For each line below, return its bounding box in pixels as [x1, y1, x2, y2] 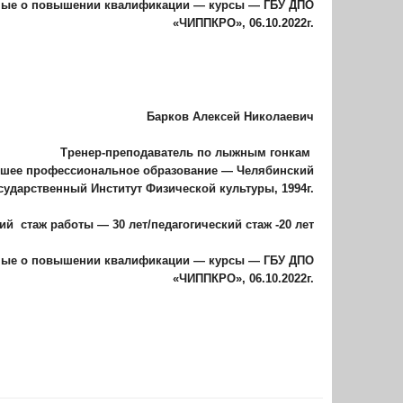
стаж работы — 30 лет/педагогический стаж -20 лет [21, 218, 314, 231]
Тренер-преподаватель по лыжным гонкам [57, 146, 314, 159]
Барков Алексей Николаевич [147, 110, 314, 123]
